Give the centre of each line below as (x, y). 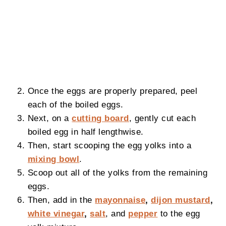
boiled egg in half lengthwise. (86, 131)
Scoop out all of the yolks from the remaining (118, 172)
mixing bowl (53, 159)
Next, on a (50, 118)
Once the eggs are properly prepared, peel (112, 91)
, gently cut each (162, 118)
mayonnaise (120, 200)
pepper (143, 213)
